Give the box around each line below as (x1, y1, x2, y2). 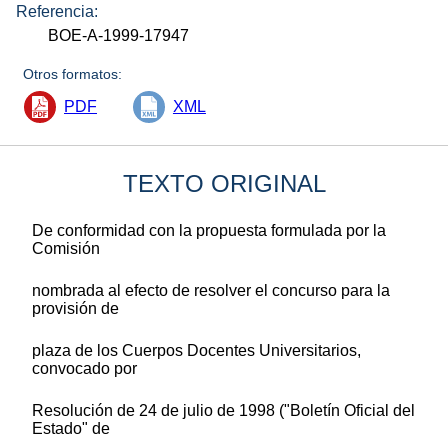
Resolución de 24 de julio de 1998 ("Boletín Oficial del (32, 401, 415, 419)
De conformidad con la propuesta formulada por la (32, 221, 386, 239)
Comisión (32, 239, 100, 257)
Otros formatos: (23, 65, 123, 82)
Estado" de (32, 419, 110, 437)
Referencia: (16, 2, 98, 20)
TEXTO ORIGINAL (122, 169, 326, 197)
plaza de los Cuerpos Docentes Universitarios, (32, 341, 361, 359)
